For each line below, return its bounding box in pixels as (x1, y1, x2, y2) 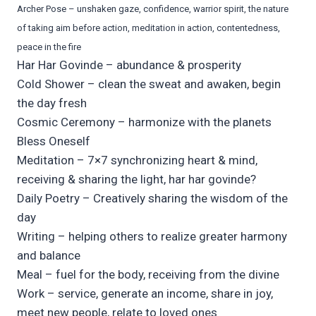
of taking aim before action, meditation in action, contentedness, (17, 23, 280, 34)
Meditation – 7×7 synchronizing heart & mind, (17, 153, 257, 168)
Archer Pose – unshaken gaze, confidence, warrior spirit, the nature (17, 4, 288, 15)
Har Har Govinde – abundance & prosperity (17, 58, 241, 73)
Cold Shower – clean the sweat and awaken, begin (17, 77, 281, 92)
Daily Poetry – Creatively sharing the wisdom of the (17, 191, 288, 206)
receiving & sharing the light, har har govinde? (17, 172, 256, 187)
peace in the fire (17, 42, 81, 53)
